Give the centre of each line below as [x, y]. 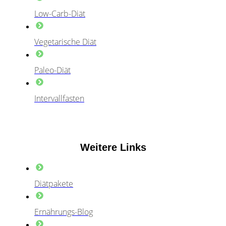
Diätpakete [54, 183]
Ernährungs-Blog [64, 212]
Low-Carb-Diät [60, 14]
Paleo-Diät [52, 70]
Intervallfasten [59, 99]
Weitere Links [113, 147]
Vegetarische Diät [65, 42]
